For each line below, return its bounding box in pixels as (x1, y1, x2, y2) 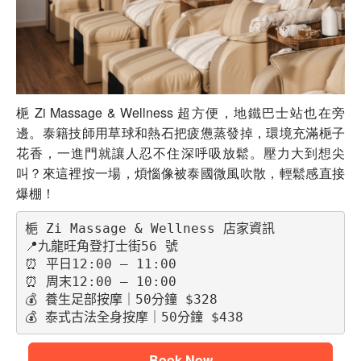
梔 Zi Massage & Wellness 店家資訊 (24, 220, 275, 236)
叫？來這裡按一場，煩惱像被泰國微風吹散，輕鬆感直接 (16, 164, 345, 183)
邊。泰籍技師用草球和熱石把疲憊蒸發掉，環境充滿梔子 (16, 123, 345, 143)
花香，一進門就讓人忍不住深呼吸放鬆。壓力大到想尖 (16, 143, 345, 163)
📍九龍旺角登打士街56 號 (24, 238, 178, 254)
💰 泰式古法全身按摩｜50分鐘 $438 (24, 309, 243, 325)
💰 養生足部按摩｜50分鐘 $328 (24, 291, 218, 307)
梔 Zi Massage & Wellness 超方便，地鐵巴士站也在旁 (16, 103, 345, 122)
